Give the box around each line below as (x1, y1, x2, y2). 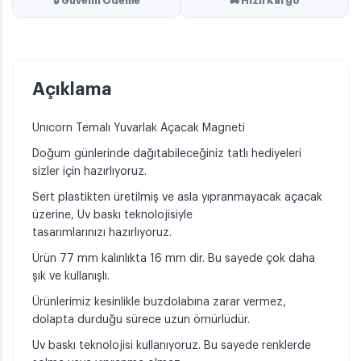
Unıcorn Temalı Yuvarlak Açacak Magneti (32, 122, 245, 135)
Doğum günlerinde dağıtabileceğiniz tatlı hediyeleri (32, 148, 301, 160)
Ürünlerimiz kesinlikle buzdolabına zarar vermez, (32, 297, 286, 309)
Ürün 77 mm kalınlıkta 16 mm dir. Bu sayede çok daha (32, 253, 315, 265)
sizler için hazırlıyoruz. (32, 166, 150, 178)
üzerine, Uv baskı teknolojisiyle (32, 210, 193, 222)
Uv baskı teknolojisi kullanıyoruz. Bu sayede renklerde (32, 340, 311, 352)
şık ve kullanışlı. (32, 271, 110, 283)
